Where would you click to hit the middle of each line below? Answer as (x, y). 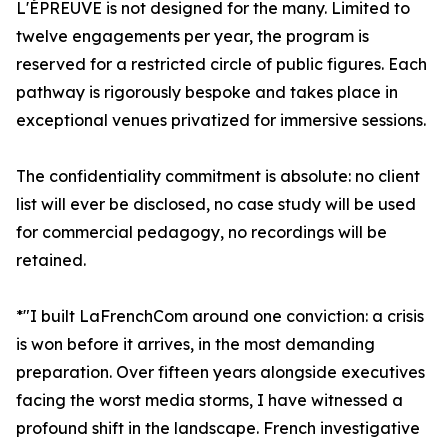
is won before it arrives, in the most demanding (195, 344)
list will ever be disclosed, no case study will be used (216, 204)
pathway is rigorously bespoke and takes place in (207, 92)
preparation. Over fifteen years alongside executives (220, 372)
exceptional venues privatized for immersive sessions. (221, 120)
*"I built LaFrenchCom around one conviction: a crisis (220, 316)
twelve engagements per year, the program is (192, 36)
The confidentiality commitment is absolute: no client (218, 176)
